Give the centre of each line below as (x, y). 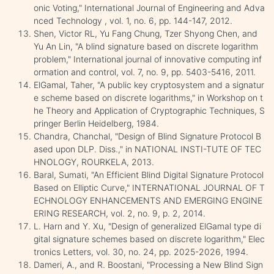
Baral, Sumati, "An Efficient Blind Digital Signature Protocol (149, 174)
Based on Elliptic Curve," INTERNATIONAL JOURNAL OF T (149, 187)
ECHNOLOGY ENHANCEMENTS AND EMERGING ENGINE (148, 200)
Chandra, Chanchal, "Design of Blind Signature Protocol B (147, 136)
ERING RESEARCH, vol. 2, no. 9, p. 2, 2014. (120, 213)
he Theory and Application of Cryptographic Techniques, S (149, 110)
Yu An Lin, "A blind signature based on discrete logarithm (146, 46)
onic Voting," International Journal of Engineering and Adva (149, 7)
